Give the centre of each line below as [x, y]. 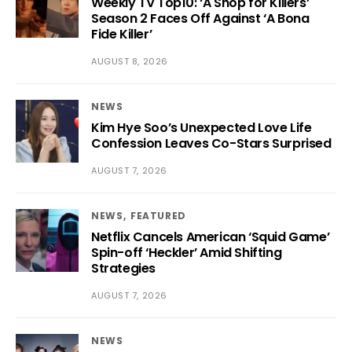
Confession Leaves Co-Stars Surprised [211, 144]
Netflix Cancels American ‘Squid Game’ [211, 237]
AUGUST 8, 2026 [130, 62]
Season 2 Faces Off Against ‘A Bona [200, 19]
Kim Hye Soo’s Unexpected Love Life [202, 128]
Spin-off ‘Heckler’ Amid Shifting [187, 253]
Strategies [123, 269]
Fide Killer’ [122, 35]
